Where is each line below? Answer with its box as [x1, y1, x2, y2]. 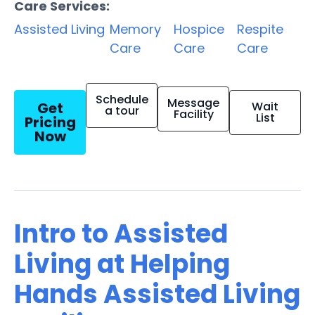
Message [167, 94, 219, 111]
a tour [104, 102, 139, 119]
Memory [110, 20, 161, 38]
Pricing [24, 112, 76, 132]
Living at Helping [14, 245, 230, 282]
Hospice [173, 20, 224, 38]
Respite [237, 20, 284, 38]
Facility [173, 105, 214, 122]
